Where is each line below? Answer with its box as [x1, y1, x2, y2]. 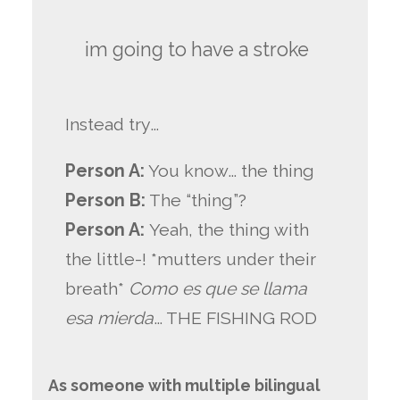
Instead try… [65, 113, 160, 135]
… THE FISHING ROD [154, 308, 318, 329]
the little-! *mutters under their [65, 249, 317, 271]
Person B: [65, 190, 146, 212]
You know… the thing [145, 161, 315, 182]
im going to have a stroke [84, 38, 309, 62]
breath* [65, 279, 129, 300]
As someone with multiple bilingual [47, 376, 321, 396]
